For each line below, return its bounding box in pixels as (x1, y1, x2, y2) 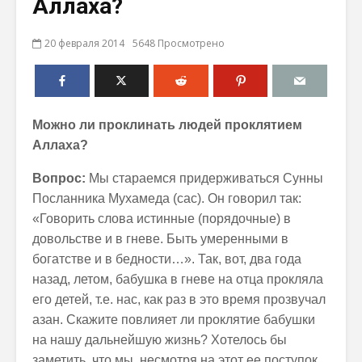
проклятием (225, 118, 302, 132)
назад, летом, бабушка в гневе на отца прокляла (32, 272, 323, 286)
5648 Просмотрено (133, 36, 225, 50)
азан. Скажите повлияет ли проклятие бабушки (32, 313, 315, 326)
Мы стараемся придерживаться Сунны (89, 171, 323, 185)
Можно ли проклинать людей (32, 118, 221, 132)
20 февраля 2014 (44, 36, 124, 50)
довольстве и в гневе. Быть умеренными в (32, 232, 288, 246)
